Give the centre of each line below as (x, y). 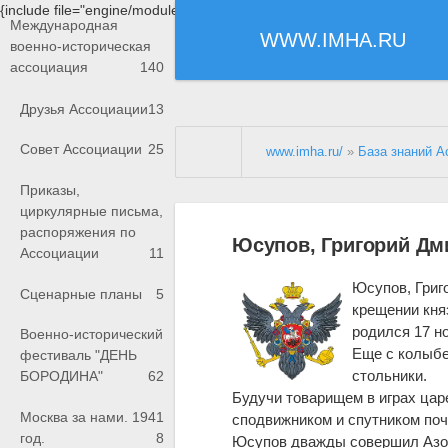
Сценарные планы (81, 293)
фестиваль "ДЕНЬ (78, 355)
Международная (64, 25)
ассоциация (49, 67)
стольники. (390, 375)
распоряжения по (78, 232)
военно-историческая (80, 46)
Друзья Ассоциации (84, 108)
